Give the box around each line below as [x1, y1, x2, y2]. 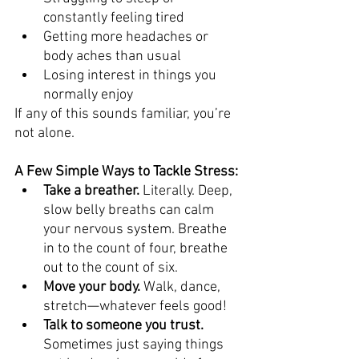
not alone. [14, 124, 75, 142]
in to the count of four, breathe [43, 240, 231, 257]
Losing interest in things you [43, 67, 220, 84]
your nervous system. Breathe [43, 220, 230, 238]
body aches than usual [43, 47, 181, 65]
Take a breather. [43, 182, 139, 200]
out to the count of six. [43, 259, 178, 276]
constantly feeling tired [43, 9, 184, 26]
